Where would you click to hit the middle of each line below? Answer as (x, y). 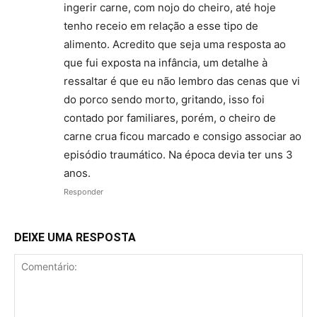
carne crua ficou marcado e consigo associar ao (183, 136)
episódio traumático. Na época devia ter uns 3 (178, 154)
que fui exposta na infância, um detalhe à (166, 62)
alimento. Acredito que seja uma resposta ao (175, 44)
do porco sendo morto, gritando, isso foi (164, 99)
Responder (83, 191)
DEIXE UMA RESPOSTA (75, 237)
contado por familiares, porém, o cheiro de (170, 117)
